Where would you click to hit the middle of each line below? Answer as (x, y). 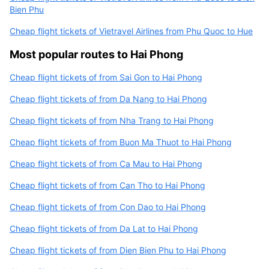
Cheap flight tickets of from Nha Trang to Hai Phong (112, 120)
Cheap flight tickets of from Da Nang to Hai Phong (108, 98)
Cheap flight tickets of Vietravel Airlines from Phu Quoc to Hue (131, 31)
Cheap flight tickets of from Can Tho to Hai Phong (107, 185)
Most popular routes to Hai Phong (96, 54)
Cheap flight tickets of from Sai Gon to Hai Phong (106, 77)
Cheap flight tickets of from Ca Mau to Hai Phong (106, 163)
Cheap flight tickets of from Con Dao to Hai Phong (108, 207)
